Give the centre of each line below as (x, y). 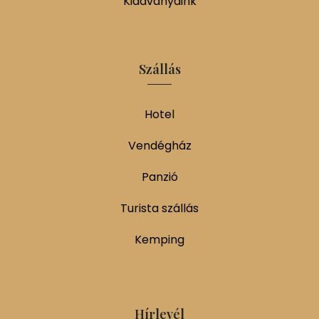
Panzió (159, 177)
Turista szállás (159, 208)
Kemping (159, 239)
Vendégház (159, 145)
